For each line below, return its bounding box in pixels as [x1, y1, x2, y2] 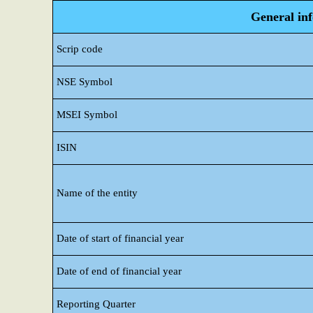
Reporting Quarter [57, 298, 136, 310]
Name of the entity [57, 187, 138, 198]
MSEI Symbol [57, 109, 117, 120]
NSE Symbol [57, 76, 112, 87]
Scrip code [57, 43, 103, 54]
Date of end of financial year [57, 265, 182, 277]
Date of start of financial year [57, 233, 184, 244]
